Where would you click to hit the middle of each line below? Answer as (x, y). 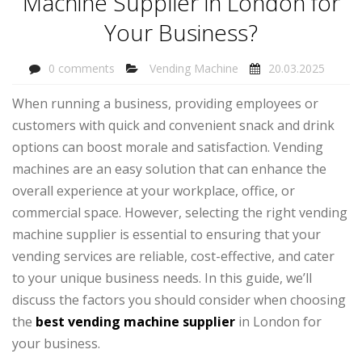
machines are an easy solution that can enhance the (169, 169)
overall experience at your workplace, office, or (154, 191)
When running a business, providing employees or (165, 104)
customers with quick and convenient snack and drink (173, 126)
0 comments (82, 68)
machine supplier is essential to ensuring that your (166, 235)
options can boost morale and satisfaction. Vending (168, 147)
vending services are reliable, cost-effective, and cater (173, 257)
